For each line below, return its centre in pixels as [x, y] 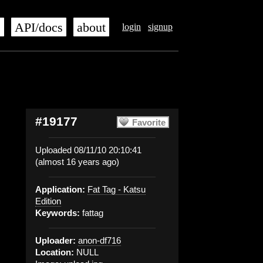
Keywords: [58, 213]
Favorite [149, 122]
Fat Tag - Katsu [117, 189]
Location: [55, 252]
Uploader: [55, 240]
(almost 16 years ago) [77, 162]
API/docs [39, 28]
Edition [48, 201]
